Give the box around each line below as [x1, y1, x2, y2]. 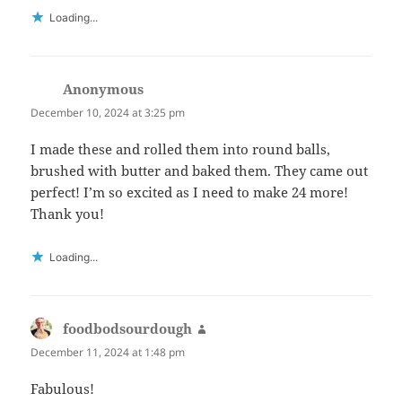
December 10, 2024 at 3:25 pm [31, 104, 186, 120]
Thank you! [31, 205, 105, 223]
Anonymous [63, 79, 144, 98]
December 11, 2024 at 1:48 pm [31, 345, 186, 361]
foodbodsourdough [63, 319, 193, 338]
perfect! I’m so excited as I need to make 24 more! [31, 183, 349, 202]
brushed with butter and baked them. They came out [31, 162, 369, 180]
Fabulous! [31, 380, 95, 398]
